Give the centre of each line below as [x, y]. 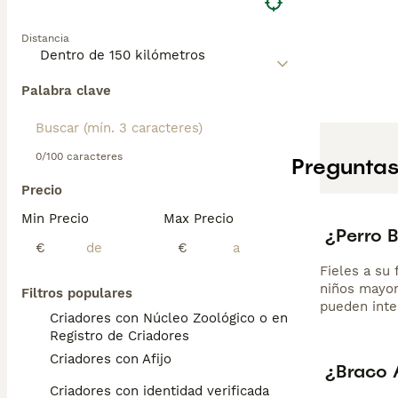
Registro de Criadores [119, 336]
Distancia [45, 38]
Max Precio [199, 219]
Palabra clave [66, 91]
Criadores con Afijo [111, 359]
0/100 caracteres [79, 156]
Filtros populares [77, 293]
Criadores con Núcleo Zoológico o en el [177, 318]
